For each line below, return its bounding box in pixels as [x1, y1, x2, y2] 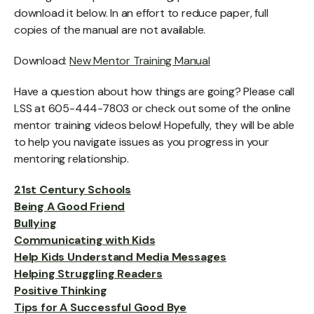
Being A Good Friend [14, 199, 125, 214]
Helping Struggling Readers [14, 266, 163, 281]
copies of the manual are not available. [14, 22, 206, 37]
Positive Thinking [14, 283, 107, 298]
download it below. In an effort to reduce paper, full [14, 6, 268, 20]
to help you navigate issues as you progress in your [14, 135, 269, 149]
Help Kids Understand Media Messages [14, 250, 226, 264]
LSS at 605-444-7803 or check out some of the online [14, 101, 291, 116]
